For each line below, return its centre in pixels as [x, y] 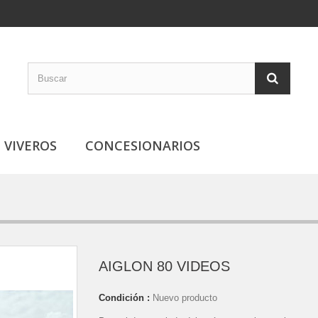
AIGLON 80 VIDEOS [164, 266]
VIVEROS [31, 146]
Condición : [124, 298]
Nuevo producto [185, 298]
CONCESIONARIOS [143, 146]
